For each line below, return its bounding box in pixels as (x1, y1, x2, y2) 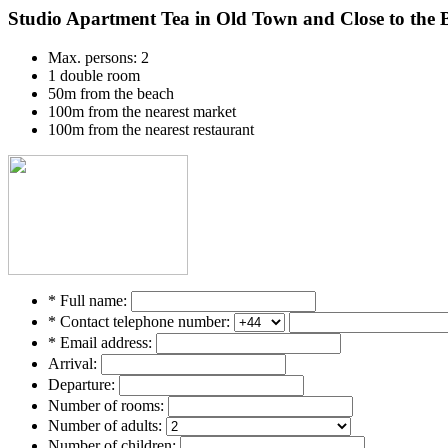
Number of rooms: (48, 396, 164, 414)
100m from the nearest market (48, 102, 236, 120)
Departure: (48, 375, 115, 393)
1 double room (48, 66, 140, 84)
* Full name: (48, 291, 127, 309)
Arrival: (48, 354, 97, 372)
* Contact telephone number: (48, 312, 230, 330)
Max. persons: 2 (48, 48, 149, 66)
